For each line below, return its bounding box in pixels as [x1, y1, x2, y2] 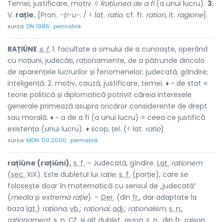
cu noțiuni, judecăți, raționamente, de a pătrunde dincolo [7, 55, 205, 65]
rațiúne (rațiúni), [7, 158, 71, 168]
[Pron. [36, 10, 59, 20]
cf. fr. [124, 10, 146, 20]
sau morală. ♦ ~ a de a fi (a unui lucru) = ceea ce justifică [7, 112, 205, 122]
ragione [177, 10, 203, 20]
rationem [171, 158, 202, 168]
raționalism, [128, 204, 167, 214]
